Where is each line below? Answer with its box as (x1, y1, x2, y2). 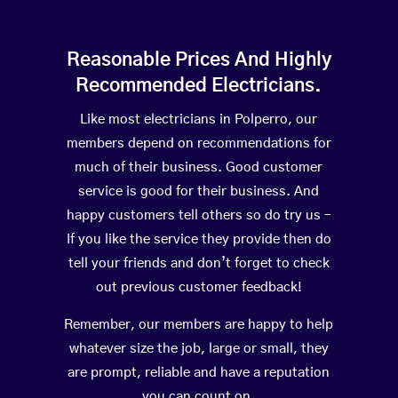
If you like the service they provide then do (66, 233, 331, 247)
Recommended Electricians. (76, 76, 322, 96)
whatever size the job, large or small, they (68, 342, 329, 356)
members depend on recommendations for (66, 137, 331, 151)
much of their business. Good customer (75, 161, 323, 175)
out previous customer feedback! (95, 281, 302, 295)
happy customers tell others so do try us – (66, 209, 331, 223)
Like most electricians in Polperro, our (80, 113, 318, 127)
